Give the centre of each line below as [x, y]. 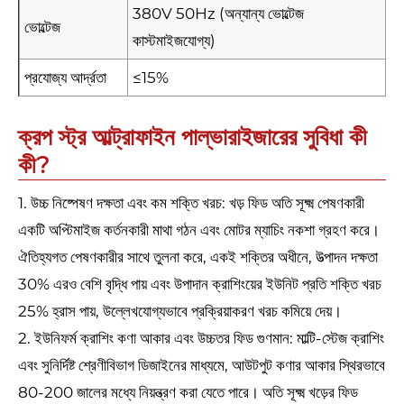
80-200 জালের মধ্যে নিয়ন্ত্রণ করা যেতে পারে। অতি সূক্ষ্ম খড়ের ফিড [188, 393]
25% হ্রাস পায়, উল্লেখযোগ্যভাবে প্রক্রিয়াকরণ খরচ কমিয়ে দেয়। [180, 312]
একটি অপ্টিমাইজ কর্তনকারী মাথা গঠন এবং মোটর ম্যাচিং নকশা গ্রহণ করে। [199, 230]
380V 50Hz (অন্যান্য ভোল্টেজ [218, 14]
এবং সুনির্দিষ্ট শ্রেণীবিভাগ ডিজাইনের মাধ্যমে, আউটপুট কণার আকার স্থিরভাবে [202, 366]
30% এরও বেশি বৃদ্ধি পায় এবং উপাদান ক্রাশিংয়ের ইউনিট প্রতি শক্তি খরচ [200, 285]
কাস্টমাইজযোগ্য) [174, 41]
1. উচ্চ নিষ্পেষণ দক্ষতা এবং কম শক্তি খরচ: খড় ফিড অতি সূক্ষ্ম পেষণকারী [191, 203]
